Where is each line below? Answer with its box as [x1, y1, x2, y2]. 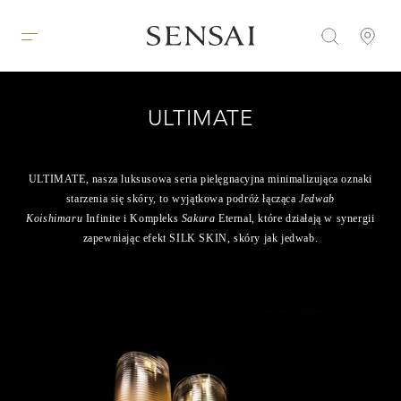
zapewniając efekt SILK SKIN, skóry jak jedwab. [82, 231, 319, 244]
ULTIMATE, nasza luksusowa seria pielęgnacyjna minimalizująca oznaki [28, 172, 372, 185]
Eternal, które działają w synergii [215, 211, 375, 225]
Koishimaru [26, 211, 83, 225]
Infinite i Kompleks [82, 211, 182, 225]
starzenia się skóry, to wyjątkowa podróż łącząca [65, 192, 300, 205]
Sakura [181, 211, 216, 225]
